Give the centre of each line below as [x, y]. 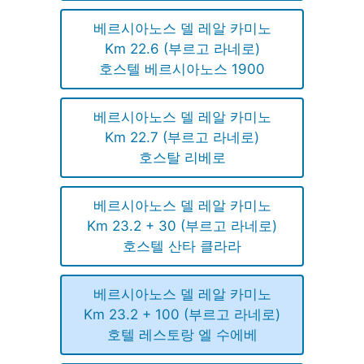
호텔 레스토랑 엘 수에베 [182, 334]
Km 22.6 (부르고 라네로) [182, 48]
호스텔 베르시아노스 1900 [182, 69]
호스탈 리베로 [182, 157]
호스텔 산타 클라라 [182, 246]
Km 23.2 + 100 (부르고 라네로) [182, 314]
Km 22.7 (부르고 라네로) [182, 137]
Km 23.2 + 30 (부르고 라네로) [182, 225]
